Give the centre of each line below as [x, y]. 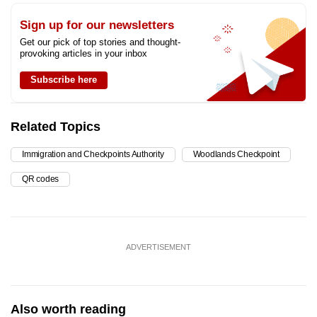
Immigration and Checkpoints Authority [93, 154]
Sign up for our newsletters [97, 25]
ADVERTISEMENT [158, 247]
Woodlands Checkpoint [236, 154]
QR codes [41, 179]
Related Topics [56, 126]
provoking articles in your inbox [83, 53]
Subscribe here [64, 79]
